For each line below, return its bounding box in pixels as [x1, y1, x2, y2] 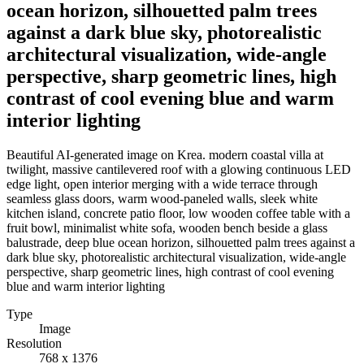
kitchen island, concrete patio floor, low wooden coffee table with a [6, 206, 350, 220]
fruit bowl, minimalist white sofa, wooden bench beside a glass [6, 220, 327, 235]
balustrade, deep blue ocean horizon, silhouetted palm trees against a [6, 235, 355, 249]
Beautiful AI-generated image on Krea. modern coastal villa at [6, 147, 323, 162]
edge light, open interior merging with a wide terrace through [6, 176, 318, 191]
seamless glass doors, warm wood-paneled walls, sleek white [6, 191, 318, 206]
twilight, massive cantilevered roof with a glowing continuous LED [6, 162, 351, 176]
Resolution [6, 336, 62, 350]
